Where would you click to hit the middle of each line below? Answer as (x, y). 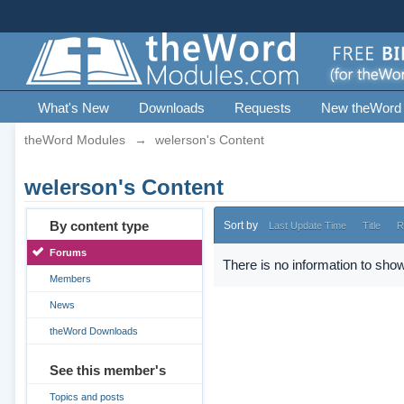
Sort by (240, 225)
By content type (99, 226)
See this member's (107, 370)
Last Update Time (307, 225)
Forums (68, 252)
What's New (73, 108)
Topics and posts (87, 397)
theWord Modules (74, 140)
